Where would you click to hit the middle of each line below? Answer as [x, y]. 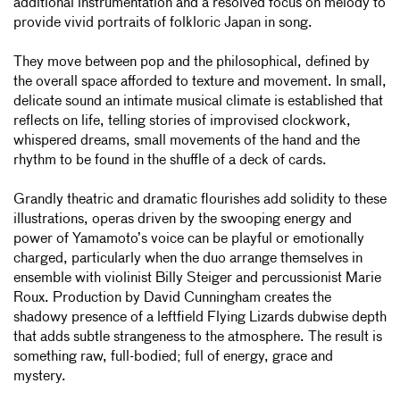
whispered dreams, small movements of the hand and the [187, 141]
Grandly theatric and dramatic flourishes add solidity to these [200, 200]
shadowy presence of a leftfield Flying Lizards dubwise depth [200, 317]
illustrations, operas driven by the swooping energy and [183, 219]
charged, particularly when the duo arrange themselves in [188, 258]
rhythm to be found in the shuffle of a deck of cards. [172, 160]
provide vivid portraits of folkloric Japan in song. [165, 23]
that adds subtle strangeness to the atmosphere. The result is [198, 337]
